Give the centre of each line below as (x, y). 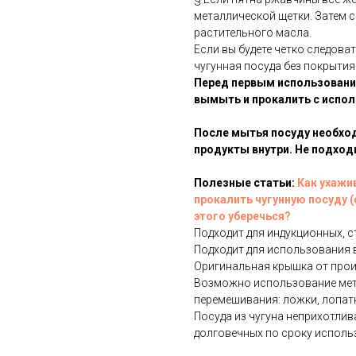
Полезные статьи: (246, 183)
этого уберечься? (242, 217)
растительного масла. (253, 33)
